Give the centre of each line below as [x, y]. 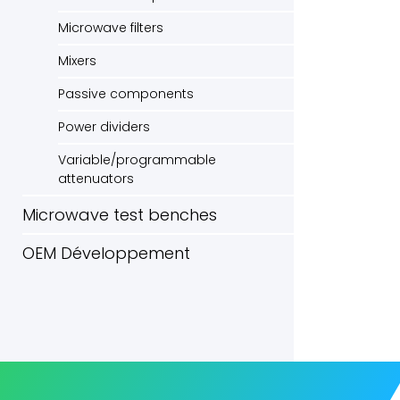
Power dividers [104, 127]
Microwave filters [111, 28]
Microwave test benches [120, 215]
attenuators [96, 179]
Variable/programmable [137, 160]
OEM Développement [106, 254]
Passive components [126, 94]
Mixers [77, 61]
